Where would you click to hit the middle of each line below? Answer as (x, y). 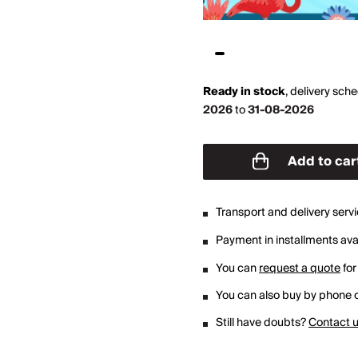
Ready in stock (244, 92)
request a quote (300, 269)
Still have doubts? (262, 323)
